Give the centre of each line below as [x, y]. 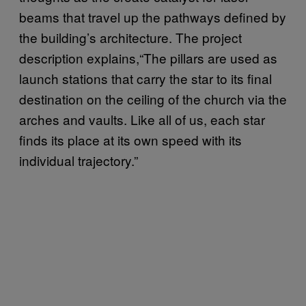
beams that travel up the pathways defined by [153, 17]
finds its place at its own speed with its [130, 140]
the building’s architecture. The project [130, 37]
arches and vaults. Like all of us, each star [142, 119]
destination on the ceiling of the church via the [153, 99]
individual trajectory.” [80, 160]
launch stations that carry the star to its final [145, 78]
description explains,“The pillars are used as [148, 58]
